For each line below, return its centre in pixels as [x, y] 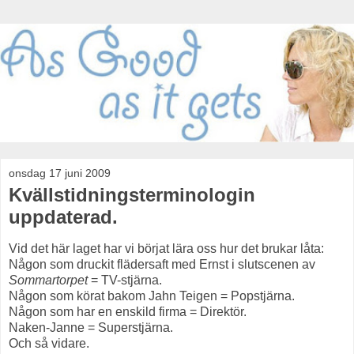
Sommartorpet [48, 280]
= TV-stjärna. [125, 280]
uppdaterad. [63, 217]
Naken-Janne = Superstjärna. [91, 327]
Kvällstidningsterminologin [132, 195]
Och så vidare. [49, 343]
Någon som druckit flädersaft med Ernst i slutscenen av [162, 264]
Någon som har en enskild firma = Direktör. [128, 311]
